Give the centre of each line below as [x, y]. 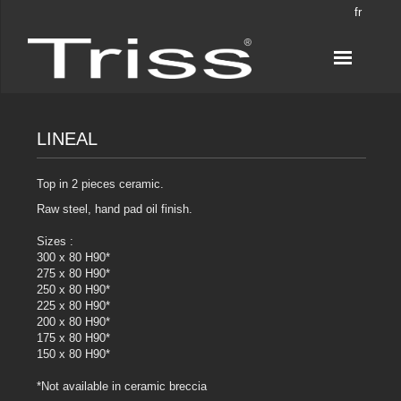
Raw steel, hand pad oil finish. [115, 209]
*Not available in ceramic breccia [122, 387]
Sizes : [55, 242]
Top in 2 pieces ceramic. [100, 184]
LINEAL [67, 139]
